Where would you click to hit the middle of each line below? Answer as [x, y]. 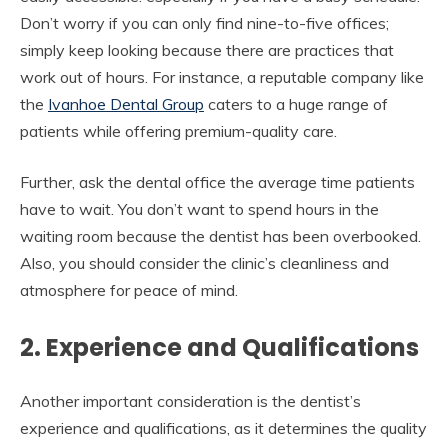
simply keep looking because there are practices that [207, 49]
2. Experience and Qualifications [219, 347]
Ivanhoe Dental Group [126, 103]
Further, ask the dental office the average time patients [217, 181]
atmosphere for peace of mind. [129, 289]
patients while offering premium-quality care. [178, 130]
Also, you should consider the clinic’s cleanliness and [204, 262]
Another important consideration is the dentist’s [190, 400]
